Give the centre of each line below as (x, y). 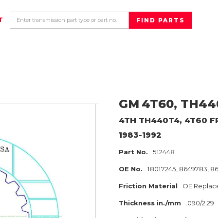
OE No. (131, 169)
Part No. (133, 152)
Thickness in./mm (150, 203)
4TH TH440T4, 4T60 (163, 120)
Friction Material (148, 186)
